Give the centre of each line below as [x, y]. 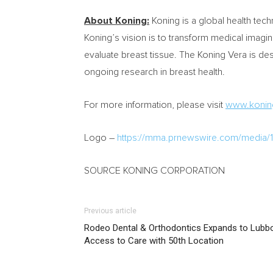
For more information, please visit [155, 105]
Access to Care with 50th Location [154, 241]
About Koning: [117, 21]
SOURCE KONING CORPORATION [154, 171]
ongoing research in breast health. [154, 72]
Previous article [110, 211]
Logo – [101, 138]
